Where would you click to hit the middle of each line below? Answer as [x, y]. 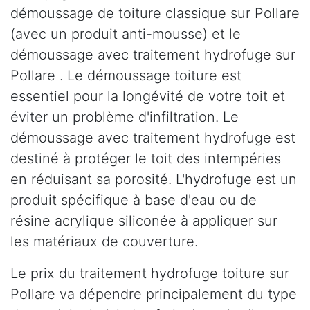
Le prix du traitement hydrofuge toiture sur [150, 274]
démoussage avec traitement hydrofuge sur [153, 55]
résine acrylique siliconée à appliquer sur [144, 221]
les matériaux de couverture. [104, 242]
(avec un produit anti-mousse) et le [126, 34]
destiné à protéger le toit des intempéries [146, 159]
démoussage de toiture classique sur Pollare [155, 13]
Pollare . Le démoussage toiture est [126, 76]
